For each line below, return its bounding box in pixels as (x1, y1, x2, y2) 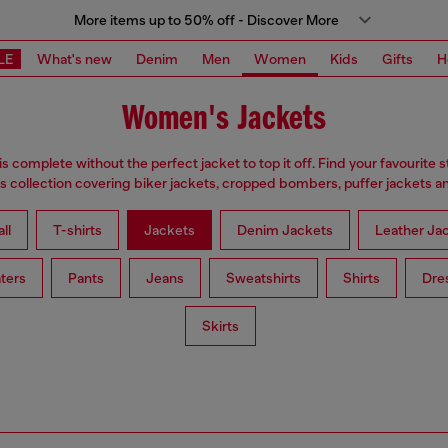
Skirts (201, 318, 239, 335)
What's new (37, 50, 112, 67)
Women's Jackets (122, 102, 326, 138)
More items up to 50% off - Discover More (73, 12, 339, 28)
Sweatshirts (226, 270, 301, 287)
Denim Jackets (236, 222, 333, 239)
